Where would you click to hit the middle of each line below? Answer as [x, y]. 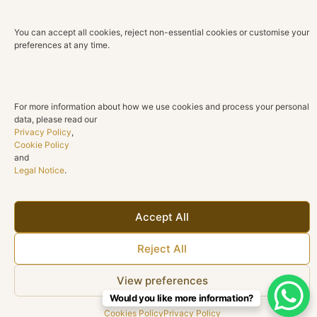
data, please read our [56, 119]
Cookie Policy [42, 144]
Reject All [162, 248]
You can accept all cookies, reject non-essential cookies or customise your [162, 33]
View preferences [162, 280]
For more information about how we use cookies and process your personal [162, 106]
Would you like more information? [181, 298]
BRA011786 [195, 186]
